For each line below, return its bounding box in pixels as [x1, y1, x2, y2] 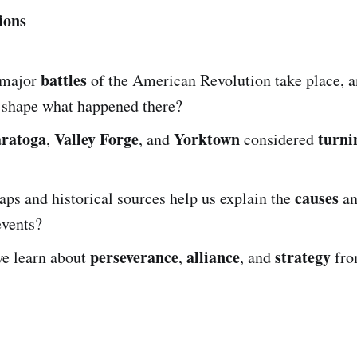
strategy [275, 245, 331, 269]
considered [240, 127, 318, 150]
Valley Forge [54, 127, 139, 151]
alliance [186, 245, 240, 269]
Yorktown [174, 127, 240, 151]
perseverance [90, 245, 178, 269]
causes [295, 186, 339, 210]
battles [41, 68, 87, 92]
